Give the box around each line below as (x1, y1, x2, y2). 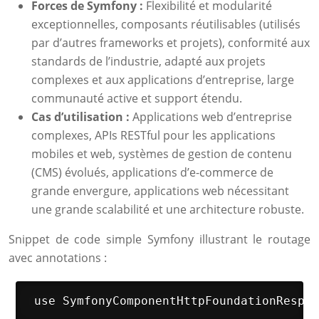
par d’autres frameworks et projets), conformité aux (31, 35, 310, 51)
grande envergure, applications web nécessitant (31, 183, 289, 199)
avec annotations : (9, 250, 107, 266)
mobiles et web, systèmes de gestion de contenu (31, 146, 292, 162)
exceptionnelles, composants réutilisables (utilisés (31, 16, 300, 32)
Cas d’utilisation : (31, 109, 132, 125)
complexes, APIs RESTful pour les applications (31, 127, 276, 143)
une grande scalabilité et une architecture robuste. (31, 202, 304, 217)
